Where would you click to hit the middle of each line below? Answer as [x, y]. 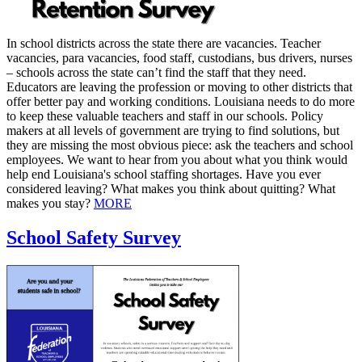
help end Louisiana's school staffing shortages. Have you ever [164, 174]
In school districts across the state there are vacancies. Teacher [164, 43]
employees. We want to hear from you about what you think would [177, 159]
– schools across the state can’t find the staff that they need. [156, 72]
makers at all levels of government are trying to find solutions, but [173, 130]
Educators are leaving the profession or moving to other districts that [179, 86]
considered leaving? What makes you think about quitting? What [171, 188]
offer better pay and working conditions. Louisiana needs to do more [181, 101]
